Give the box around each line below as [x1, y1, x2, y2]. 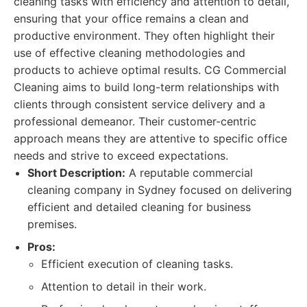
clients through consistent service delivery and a [14, 97, 265, 111]
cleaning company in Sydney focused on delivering [27, 183, 292, 197]
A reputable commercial [125, 166, 253, 180]
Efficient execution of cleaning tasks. [41, 257, 233, 271]
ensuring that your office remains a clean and [14, 12, 249, 25]
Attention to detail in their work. [41, 280, 206, 293]
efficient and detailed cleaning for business [27, 200, 251, 214]
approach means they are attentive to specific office [14, 132, 287, 145]
